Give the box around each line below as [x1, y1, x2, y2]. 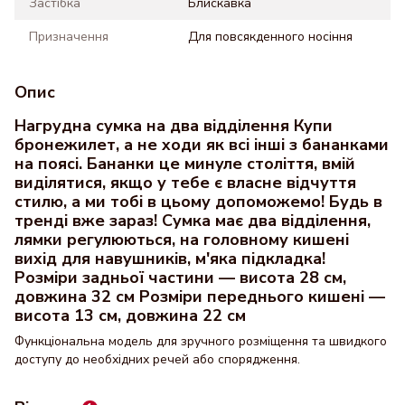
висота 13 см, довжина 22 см [14, 305, 246, 326]
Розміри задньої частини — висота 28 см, [14, 267, 346, 288]
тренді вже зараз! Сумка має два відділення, [14, 210, 371, 231]
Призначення [29, 28, 108, 45]
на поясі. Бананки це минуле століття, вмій [14, 153, 355, 174]
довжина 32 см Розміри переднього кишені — [14, 286, 385, 307]
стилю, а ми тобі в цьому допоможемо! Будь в [14, 191, 382, 212]
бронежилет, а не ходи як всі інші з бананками [14, 134, 389, 155]
